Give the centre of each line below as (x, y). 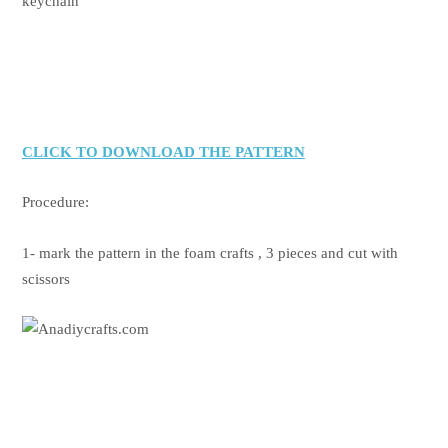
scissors (45, 278)
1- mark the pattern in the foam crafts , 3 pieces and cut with (209, 252)
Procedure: (55, 202)
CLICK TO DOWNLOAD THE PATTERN (163, 151)
